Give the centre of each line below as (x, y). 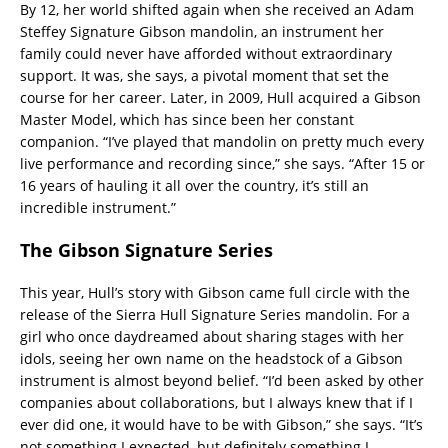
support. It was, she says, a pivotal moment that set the (204, 75)
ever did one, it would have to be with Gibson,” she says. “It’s (221, 424)
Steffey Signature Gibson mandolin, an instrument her (202, 31)
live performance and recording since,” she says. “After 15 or (222, 163)
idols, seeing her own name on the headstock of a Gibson (211, 358)
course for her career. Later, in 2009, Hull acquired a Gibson (220, 97)
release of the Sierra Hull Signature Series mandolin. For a (215, 314)
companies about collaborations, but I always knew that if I (216, 402)
